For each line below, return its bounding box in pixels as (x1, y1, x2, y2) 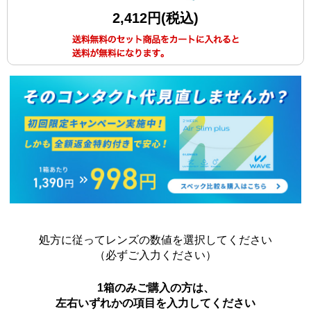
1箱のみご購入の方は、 (96, 282, 215, 294)
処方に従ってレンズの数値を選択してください (39, 234, 272, 246)
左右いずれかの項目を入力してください (56, 297, 255, 310)
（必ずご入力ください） (94, 249, 217, 262)
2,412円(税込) (112, 10, 199, 26)
